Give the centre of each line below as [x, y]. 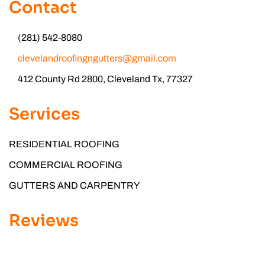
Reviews [44, 221]
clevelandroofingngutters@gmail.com [97, 59]
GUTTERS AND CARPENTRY [74, 186]
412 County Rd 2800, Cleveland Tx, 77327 [105, 79]
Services [44, 114]
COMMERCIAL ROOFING [66, 165]
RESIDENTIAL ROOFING [64, 144]
